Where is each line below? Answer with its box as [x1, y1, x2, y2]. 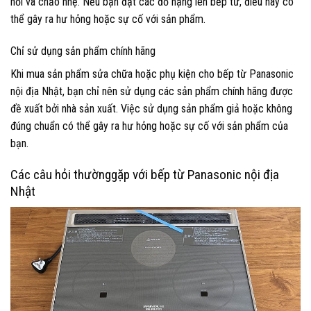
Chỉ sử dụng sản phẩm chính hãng [10, 44, 155, 58]
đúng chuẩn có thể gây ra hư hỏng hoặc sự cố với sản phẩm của [10, 119, 288, 133]
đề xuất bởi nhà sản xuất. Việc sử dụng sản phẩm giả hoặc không [10, 101, 292, 115]
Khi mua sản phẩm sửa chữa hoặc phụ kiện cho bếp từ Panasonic [10, 67, 294, 81]
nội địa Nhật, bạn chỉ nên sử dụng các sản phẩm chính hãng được [10, 84, 293, 98]
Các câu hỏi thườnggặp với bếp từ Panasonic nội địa [10, 166, 279, 183]
